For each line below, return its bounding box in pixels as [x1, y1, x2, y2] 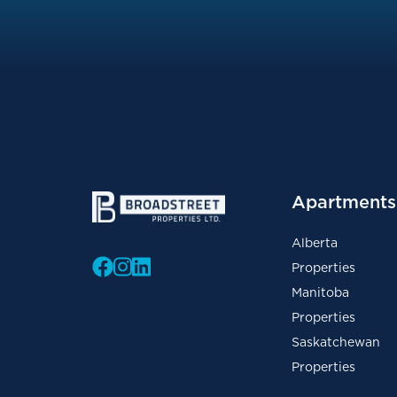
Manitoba [292, 285, 349, 300]
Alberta [292, 236, 338, 250]
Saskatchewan [292, 335, 380, 349]
